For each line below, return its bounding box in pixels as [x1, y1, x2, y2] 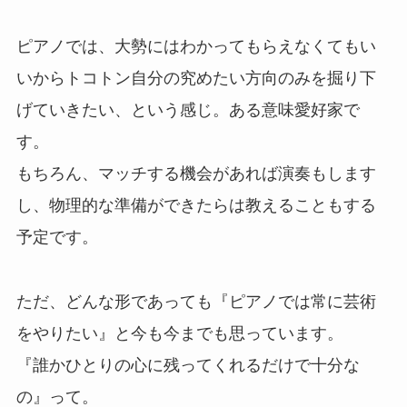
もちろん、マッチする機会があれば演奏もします [15, 164, 376, 184]
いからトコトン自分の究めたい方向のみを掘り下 [15, 69, 376, 88]
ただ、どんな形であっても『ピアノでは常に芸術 [15, 293, 376, 312]
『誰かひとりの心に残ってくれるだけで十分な [15, 356, 360, 375]
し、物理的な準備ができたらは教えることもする [15, 196, 376, 215]
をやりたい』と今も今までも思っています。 [15, 324, 343, 343]
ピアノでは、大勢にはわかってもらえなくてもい [15, 37, 376, 56]
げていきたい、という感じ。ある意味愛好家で [15, 101, 360, 120]
